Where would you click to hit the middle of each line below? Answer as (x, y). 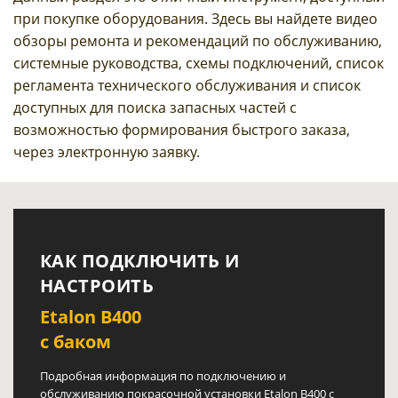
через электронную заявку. (107, 152)
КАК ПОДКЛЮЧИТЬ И (140, 261)
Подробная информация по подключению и (163, 376)
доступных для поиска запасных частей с (155, 108)
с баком (76, 342)
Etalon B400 (91, 317)
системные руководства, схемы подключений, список (199, 64)
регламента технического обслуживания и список (187, 86)
